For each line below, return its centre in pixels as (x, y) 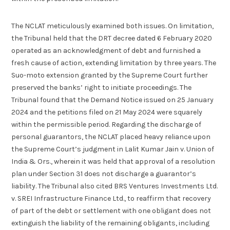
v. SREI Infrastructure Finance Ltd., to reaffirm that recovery (111, 198)
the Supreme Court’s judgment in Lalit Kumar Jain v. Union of (113, 149)
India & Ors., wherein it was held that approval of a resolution (113, 161)
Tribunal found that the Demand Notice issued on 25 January (113, 100)
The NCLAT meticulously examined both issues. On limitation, (113, 26)
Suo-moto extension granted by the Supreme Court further (110, 75)
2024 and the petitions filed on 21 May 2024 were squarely (107, 112)
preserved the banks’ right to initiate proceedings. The (102, 87)
